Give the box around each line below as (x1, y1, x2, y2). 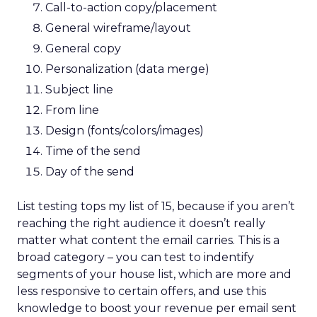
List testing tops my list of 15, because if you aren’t (17, 200, 295, 213)
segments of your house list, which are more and (17, 267, 292, 281)
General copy (45, 42, 121, 55)
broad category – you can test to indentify (17, 250, 254, 264)
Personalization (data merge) (45, 62, 209, 76)
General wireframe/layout (45, 21, 191, 35)
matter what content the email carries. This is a (17, 234, 279, 247)
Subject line (45, 83, 113, 96)
